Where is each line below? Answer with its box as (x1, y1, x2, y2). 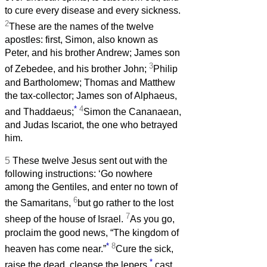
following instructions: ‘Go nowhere (5, 169, 153, 179)
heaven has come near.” (5, 244, 106, 254)
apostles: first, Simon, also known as (5, 35, 158, 45)
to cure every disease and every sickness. (5, 5, 181, 16)
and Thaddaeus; (5, 107, 74, 117)
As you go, (130, 214, 175, 225)
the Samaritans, (5, 198, 73, 209)
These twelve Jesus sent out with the (13, 156, 167, 166)
